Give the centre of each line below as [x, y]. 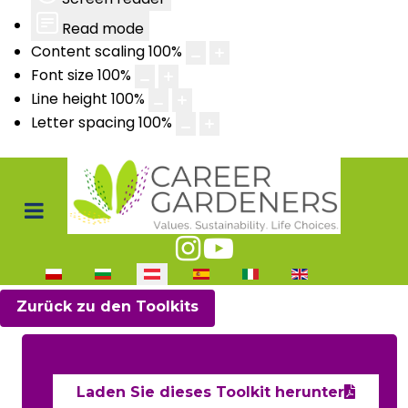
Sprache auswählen [96, 272]
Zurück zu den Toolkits [107, 306]
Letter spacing [83, 123]
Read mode [103, 28]
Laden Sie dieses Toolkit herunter [210, 393]
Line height [69, 99]
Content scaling [88, 52]
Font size [62, 76]
